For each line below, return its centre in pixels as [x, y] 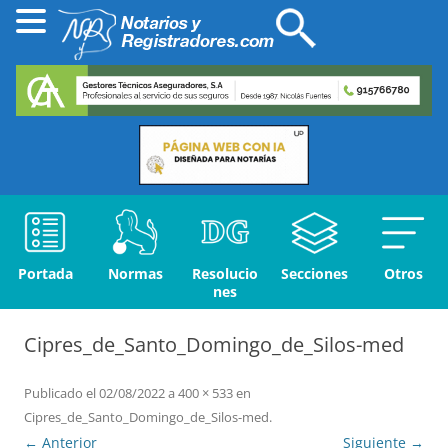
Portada [45, 274]
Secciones [314, 274]
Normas [135, 274]
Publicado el [60, 393]
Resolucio [225, 274]
